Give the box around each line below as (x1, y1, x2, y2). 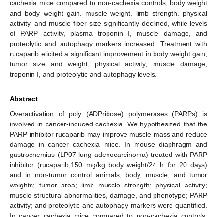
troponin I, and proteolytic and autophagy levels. (10, 70, 157, 78)
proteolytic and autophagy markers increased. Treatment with (10, 39, 207, 47)
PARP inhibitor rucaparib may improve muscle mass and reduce (10, 130, 207, 138)
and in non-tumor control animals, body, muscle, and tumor (10, 170, 207, 179)
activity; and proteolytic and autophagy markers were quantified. (10, 201, 207, 209)
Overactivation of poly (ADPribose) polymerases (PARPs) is (10, 109, 207, 118)
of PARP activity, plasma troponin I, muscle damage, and (10, 29, 207, 37)
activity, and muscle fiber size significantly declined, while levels (10, 19, 207, 27)
